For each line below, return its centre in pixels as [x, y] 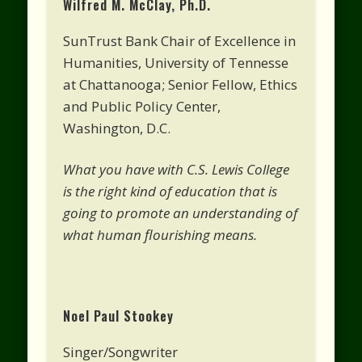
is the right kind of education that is [170, 191]
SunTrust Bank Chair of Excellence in [180, 40]
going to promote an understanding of [181, 213]
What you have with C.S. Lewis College [177, 169]
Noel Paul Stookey [119, 316]
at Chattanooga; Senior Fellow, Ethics [181, 84]
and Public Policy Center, [142, 106]
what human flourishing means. [160, 234]
